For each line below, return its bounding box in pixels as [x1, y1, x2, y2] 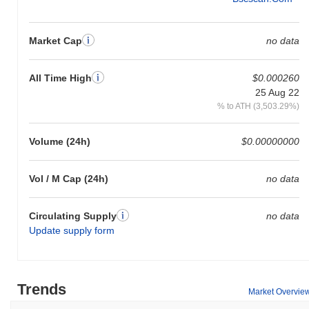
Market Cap [29, 34, 82, 46]
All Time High [29, 72, 92, 83]
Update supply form [29, 224, 114, 236]
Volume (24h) [29, 135, 90, 147]
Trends [17, 280, 66, 298]
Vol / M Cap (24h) [29, 172, 108, 184]
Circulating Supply [29, 210, 117, 221]
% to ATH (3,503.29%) [217, 101, 299, 110]
